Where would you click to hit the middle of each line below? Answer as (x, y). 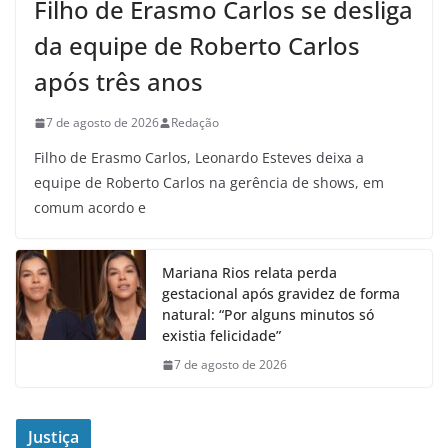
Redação (195, 122)
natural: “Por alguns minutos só (268, 314)
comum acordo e (90, 207)
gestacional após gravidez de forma (281, 293)
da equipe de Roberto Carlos (197, 45)
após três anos (118, 81)
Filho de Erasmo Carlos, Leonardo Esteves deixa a (199, 157)
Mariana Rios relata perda (249, 272)
